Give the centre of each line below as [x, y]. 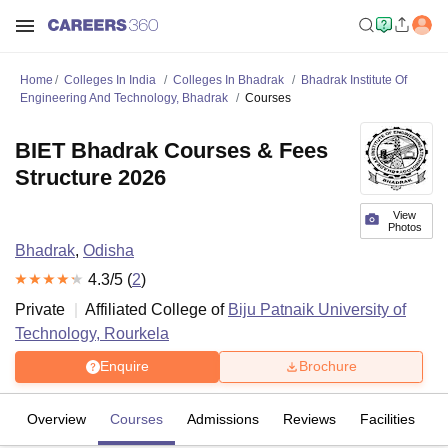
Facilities [387, 418]
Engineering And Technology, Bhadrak [124, 98]
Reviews [309, 418]
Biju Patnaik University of [317, 309]
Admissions [223, 418]
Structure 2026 [90, 177]
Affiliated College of [156, 309]
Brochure [328, 366]
